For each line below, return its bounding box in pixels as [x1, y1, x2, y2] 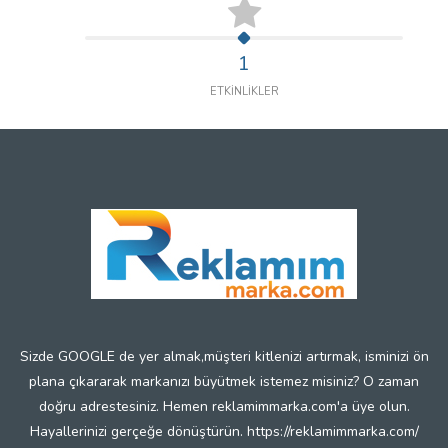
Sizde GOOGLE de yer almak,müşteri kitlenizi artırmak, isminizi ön [19, 347, 429, 366]
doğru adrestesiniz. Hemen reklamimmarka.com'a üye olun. [38, 397, 410, 416]
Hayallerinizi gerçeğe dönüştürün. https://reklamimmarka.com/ [29, 422, 419, 441]
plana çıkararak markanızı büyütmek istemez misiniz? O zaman [29, 372, 419, 391]
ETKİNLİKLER [209, 84, 279, 99]
